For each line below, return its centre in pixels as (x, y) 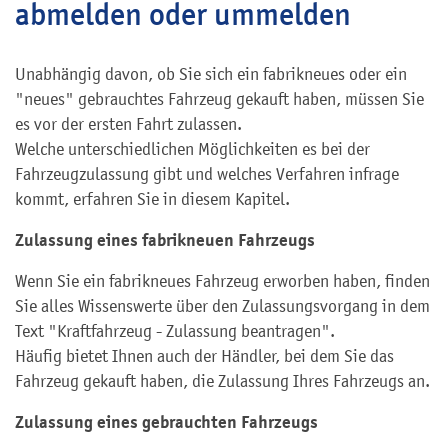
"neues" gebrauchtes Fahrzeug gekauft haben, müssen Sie (219, 99)
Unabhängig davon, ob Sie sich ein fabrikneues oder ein (211, 74)
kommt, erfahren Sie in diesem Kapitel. (152, 199)
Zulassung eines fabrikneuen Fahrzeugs (165, 240)
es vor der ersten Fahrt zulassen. (128, 124)
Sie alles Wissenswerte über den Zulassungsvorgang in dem (222, 306)
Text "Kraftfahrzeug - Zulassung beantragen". (175, 331)
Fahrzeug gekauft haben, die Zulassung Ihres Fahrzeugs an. (222, 381)
